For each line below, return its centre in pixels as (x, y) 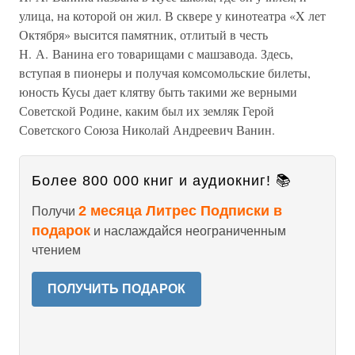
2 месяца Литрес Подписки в (180, 211)
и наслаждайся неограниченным (188, 231)
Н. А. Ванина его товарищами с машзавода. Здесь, (156, 53)
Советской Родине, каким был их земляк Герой (147, 111)
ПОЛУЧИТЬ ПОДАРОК (116, 289)
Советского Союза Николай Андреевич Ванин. (147, 130)
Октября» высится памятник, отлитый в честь (143, 34)
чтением (56, 250)
